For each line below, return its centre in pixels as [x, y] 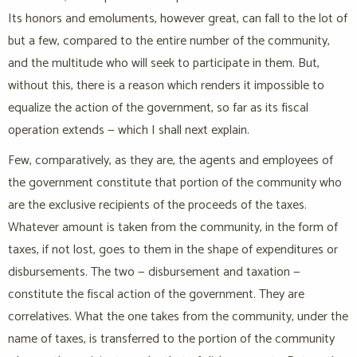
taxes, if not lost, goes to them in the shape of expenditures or [173, 250]
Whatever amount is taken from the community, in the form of [173, 228]
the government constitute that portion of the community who [175, 183]
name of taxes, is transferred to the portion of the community [171, 339]
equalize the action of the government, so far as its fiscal [158, 108]
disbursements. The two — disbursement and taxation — [154, 273]
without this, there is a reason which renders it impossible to [166, 86]
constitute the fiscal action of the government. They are [156, 295]
